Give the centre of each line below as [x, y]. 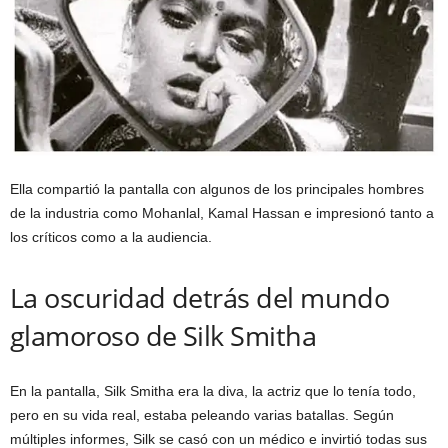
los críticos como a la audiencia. [111, 237]
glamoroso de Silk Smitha [163, 336]
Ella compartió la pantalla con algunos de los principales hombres [217, 189]
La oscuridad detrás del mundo [200, 298]
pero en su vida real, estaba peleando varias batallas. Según [202, 415]
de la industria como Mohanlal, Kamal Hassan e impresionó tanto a [222, 213]
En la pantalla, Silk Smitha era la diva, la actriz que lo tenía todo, [213, 391]
